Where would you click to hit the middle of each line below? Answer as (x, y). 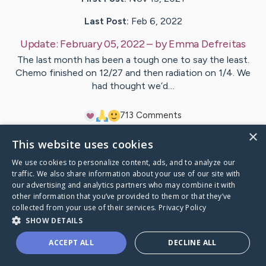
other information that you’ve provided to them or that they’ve (122, 196)
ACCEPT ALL (72, 243)
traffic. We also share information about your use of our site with (126, 174)
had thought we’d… (133, 86)
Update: (40, 44)
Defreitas (224, 44)
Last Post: (106, 21)
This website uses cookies (83, 144)
